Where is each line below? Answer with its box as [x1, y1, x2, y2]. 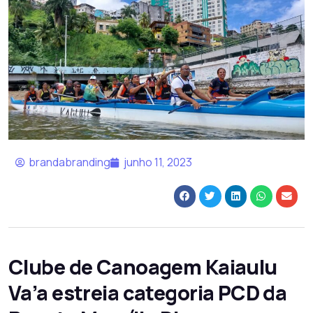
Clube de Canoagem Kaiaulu [8, 252, 277, 281]
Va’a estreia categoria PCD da [8, 278, 287, 307]
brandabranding [29, 154, 110, 170]
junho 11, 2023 [124, 154, 192, 170]
